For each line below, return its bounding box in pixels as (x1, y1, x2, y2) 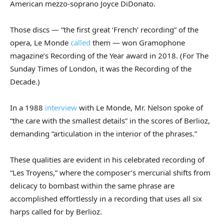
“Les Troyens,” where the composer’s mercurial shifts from (10, 167, 210, 178)
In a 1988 (10, 102, 45, 113)
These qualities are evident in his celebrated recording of (10, 154, 204, 165)
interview (45, 102, 77, 113)
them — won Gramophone (90, 37, 185, 48)
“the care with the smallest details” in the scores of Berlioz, (10, 115, 210, 126)
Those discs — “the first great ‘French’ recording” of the (10, 24, 198, 35)
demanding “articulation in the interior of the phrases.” (10, 128, 197, 139)
